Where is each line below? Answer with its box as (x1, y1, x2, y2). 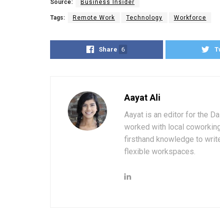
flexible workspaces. (124, 147, 195, 157)
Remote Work (73, 14, 115, 22)
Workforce (174, 14, 206, 22)
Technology (126, 14, 163, 22)
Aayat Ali (124, 92, 161, 103)
